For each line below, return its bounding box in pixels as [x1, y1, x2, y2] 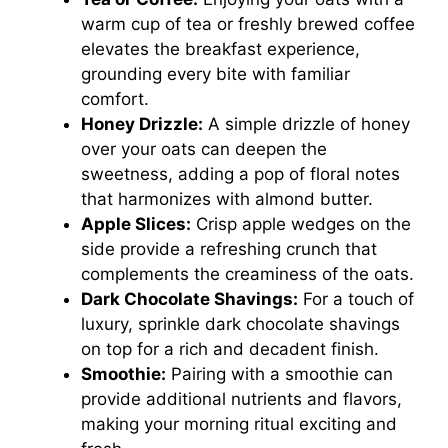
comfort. [81, 89, 149, 110]
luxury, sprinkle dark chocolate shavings [81, 314, 400, 335]
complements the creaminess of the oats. [81, 264, 414, 285]
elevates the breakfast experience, [81, 39, 360, 60]
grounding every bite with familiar [81, 64, 350, 85]
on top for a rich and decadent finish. [81, 339, 379, 360]
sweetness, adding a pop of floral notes [81, 164, 400, 185]
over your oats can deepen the [81, 139, 327, 160]
